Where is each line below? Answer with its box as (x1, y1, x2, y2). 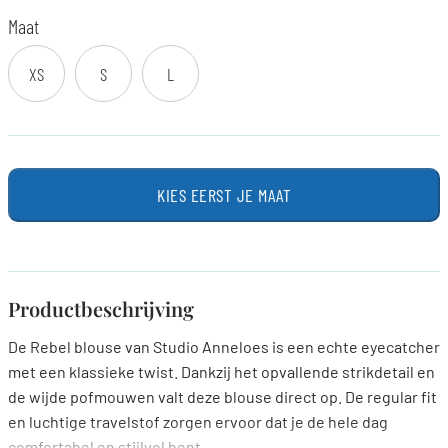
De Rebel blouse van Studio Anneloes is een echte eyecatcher (8, 337, 440, 356)
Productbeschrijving (8, 295, 194, 322)
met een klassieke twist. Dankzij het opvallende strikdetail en (8, 362, 435, 381)
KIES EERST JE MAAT (157, 184, 291, 206)
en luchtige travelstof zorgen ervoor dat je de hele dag (8, 412, 388, 431)
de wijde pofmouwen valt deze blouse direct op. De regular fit (8, 387, 437, 406)
